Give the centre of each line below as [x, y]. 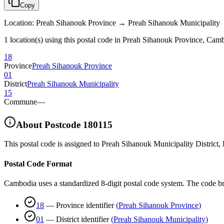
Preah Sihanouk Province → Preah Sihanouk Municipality [128, 22]
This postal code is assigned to [52, 144]
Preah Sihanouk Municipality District [160, 144]
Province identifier [85, 205]
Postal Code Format [38, 163]
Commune [20, 101]
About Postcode [48, 124]
